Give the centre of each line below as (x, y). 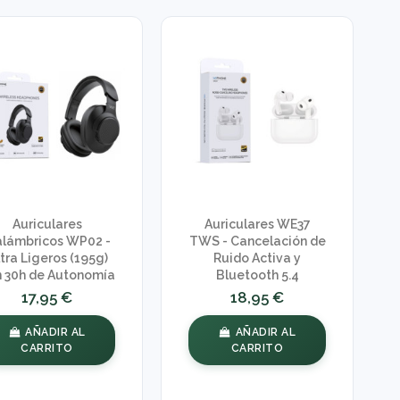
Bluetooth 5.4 (257, 275)
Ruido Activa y (258, 258)
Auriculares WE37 (257, 225)
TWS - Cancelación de (257, 242)
